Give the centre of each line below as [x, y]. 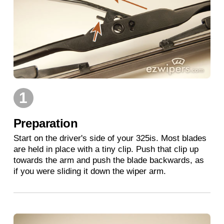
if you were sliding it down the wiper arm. [89, 171]
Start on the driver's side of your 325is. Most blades [110, 138]
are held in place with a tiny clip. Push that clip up [106, 149]
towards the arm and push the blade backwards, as [108, 160]
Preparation [45, 123]
